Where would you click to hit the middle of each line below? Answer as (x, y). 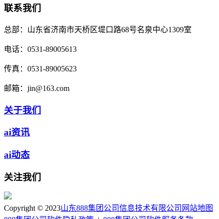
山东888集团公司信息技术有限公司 (121, 208)
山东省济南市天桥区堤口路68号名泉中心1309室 (109, 29)
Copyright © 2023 (32, 208)
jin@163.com (48, 88)
